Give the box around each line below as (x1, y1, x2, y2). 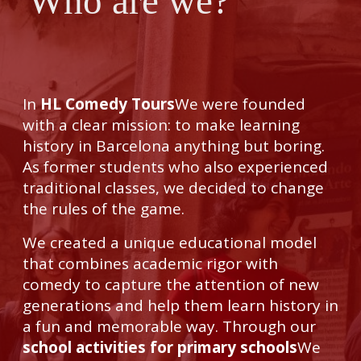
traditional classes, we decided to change (22, 176, 324, 198)
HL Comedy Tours (39, 93, 175, 114)
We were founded (174, 93, 305, 114)
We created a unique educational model (22, 231, 317, 253)
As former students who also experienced (22, 156, 328, 177)
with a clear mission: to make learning (22, 114, 300, 135)
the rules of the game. (22, 197, 185, 219)
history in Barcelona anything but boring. (22, 135, 325, 156)
